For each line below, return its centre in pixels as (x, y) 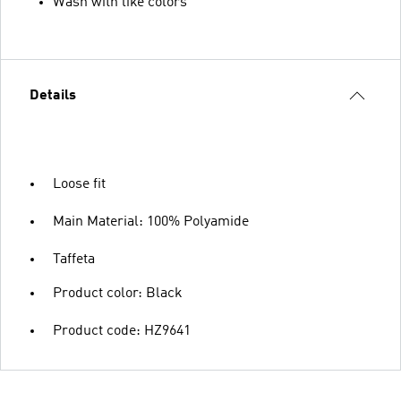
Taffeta (74, 260)
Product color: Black (118, 294)
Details (53, 96)
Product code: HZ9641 (122, 331)
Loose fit (79, 184)
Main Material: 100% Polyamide (151, 222)
